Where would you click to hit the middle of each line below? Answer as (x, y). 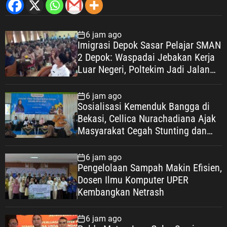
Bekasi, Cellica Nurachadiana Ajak (146, 119)
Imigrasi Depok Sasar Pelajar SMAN (149, 45)
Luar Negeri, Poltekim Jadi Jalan (143, 70)
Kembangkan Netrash (121, 192)
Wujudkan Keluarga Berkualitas (140, 143)
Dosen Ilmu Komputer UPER (133, 180)
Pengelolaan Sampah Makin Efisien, (149, 168)
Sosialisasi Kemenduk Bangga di (143, 107)
